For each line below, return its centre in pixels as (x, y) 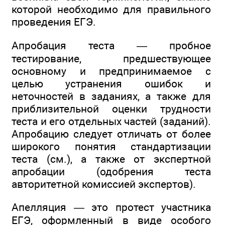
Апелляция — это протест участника (111, 207)
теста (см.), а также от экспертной (111, 159)
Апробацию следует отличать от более (111, 134)
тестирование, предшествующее (111, 58)
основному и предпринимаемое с (111, 71)
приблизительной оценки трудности (111, 108)
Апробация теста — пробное (111, 45)
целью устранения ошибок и (111, 83)
